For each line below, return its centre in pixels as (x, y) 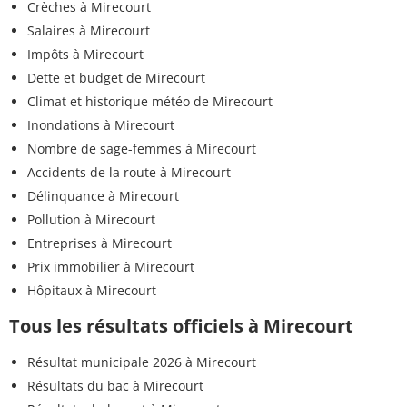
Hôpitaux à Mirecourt (92, 290)
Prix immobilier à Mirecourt (111, 266)
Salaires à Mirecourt (89, 30)
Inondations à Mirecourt (101, 124)
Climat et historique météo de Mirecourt (150, 101)
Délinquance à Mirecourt (103, 195)
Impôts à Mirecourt (85, 54)
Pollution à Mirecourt (91, 219)
